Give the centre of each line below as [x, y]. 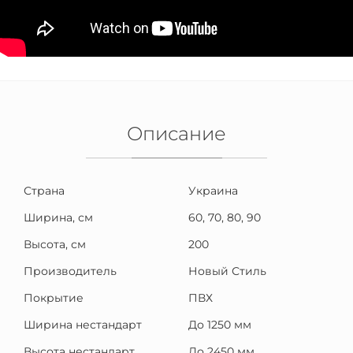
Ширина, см [58, 217]
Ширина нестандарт [83, 325]
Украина [213, 191]
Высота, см [55, 244]
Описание [176, 134]
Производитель [70, 271]
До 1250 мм [220, 325]
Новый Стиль [227, 271]
